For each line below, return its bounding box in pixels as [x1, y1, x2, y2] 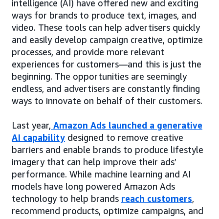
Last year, [12, 120, 51, 131]
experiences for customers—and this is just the [12, 59, 201, 70]
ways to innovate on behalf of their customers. [12, 95, 202, 107]
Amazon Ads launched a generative [51, 120, 202, 131]
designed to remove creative [65, 132, 183, 143]
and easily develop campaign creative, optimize [12, 34, 203, 45]
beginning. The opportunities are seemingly [12, 71, 187, 82]
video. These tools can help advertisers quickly [12, 22, 200, 33]
